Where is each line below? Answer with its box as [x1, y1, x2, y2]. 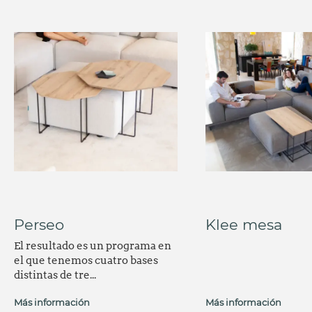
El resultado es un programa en [14, 240, 171, 253]
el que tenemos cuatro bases [14, 254, 158, 267]
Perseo [14, 216, 64, 234]
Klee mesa [205, 216, 282, 234]
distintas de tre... [14, 269, 96, 282]
